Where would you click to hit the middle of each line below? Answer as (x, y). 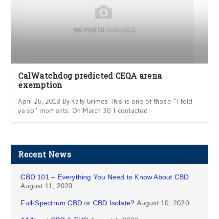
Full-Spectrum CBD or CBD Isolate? (78, 203)
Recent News (44, 154)
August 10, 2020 (163, 203)
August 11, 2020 (47, 186)
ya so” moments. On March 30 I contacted (83, 110)
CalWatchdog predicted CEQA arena (90, 76)
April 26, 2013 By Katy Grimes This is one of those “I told (105, 101)
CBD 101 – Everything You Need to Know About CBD (105, 177)
